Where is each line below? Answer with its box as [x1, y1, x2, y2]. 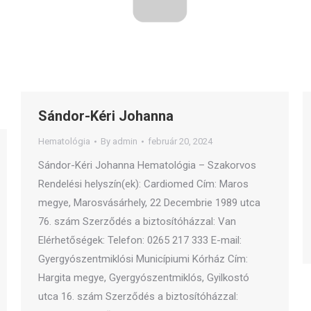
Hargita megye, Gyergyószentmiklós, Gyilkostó [38, 271, 249, 284]
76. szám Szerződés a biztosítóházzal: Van [38, 215, 236, 228]
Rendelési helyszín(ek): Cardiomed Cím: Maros [38, 178, 249, 190]
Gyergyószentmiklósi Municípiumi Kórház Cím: [38, 253, 248, 265]
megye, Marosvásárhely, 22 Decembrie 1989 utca [38, 196, 260, 209]
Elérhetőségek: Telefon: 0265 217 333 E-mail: [38, 234, 242, 246]
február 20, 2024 [148, 136, 212, 146]
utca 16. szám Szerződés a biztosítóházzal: [38, 290, 238, 303]
